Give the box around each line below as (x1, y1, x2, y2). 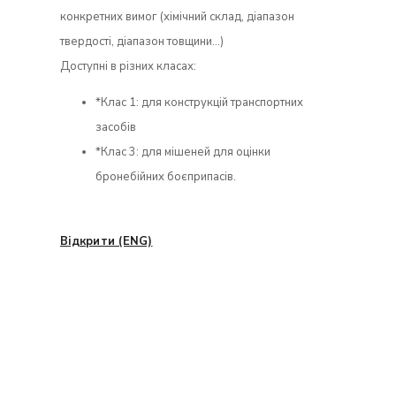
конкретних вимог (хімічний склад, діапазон (60, 8, 294, 25)
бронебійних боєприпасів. (95, 168, 236, 185)
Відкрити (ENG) (60, 232, 153, 249)
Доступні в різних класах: (60, 57, 196, 74)
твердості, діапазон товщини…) (60, 33, 224, 49)
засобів (95, 118, 136, 135)
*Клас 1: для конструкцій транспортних (95, 94, 303, 110)
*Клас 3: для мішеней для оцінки (95, 143, 270, 160)
